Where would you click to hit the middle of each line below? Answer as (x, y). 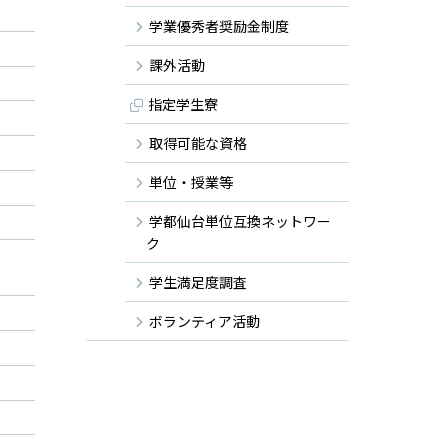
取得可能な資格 (198, 142)
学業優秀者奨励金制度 (219, 25)
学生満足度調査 (198, 281)
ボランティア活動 (204, 320)
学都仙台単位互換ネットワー (240, 220)
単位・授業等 (191, 181)
